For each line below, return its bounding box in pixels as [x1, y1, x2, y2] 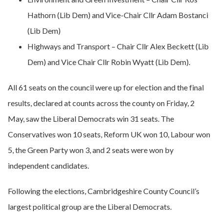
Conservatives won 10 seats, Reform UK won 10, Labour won [8, 130, 210, 139]
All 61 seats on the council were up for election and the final [8, 83, 204, 92]
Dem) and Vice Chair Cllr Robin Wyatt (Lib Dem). [27, 57, 190, 66]
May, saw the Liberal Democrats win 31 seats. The [8, 114, 174, 123]
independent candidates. [8, 161, 89, 170]
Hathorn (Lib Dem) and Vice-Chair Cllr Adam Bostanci [27, 10, 208, 20]
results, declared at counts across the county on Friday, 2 [8, 98, 195, 108]
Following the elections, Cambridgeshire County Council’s [8, 186, 199, 196]
